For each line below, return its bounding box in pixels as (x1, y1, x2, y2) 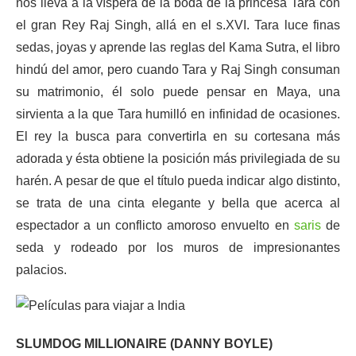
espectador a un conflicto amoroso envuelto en (16, 219, 294, 232)
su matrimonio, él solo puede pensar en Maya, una (16, 85, 340, 99)
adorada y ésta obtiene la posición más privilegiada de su (16, 152, 340, 165)
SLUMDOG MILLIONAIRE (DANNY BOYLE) (16, 337, 273, 350)
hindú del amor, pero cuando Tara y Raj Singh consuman (16, 63, 340, 76)
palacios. (16, 263, 67, 277)
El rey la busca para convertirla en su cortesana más (16, 130, 340, 143)
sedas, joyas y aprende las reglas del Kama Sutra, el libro (16, 41, 340, 54)
